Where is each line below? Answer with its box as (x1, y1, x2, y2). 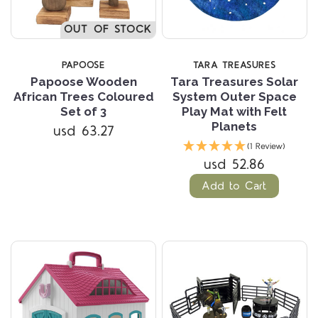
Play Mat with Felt (182, 104, 287, 119)
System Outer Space (172, 89, 297, 104)
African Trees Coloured (13, 89, 154, 104)
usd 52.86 (204, 154, 265, 175)
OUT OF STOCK (63, 21, 153, 37)
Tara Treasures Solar (170, 74, 299, 89)
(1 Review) (247, 140, 286, 153)
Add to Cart (202, 177, 268, 194)
